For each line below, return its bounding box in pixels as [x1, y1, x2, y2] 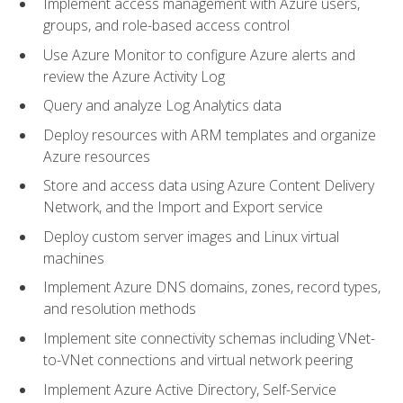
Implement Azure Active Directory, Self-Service [43, 379, 336, 399]
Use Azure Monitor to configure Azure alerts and [43, 44, 355, 65]
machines [43, 247, 104, 268]
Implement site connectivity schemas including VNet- [43, 328, 375, 349]
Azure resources [43, 146, 150, 166]
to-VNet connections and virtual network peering [43, 350, 353, 371]
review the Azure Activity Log [43, 66, 225, 86]
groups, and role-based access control [43, 15, 290, 36]
